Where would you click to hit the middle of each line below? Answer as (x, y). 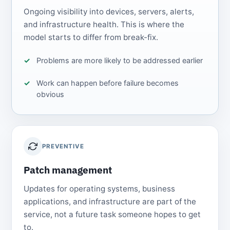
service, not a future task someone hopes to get (112, 215)
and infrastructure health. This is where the (104, 25)
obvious (51, 94)
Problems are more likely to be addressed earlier (120, 60)
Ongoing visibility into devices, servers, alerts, (109, 12)
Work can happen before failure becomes (108, 83)
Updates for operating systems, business (99, 189)
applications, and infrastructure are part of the (110, 202)
